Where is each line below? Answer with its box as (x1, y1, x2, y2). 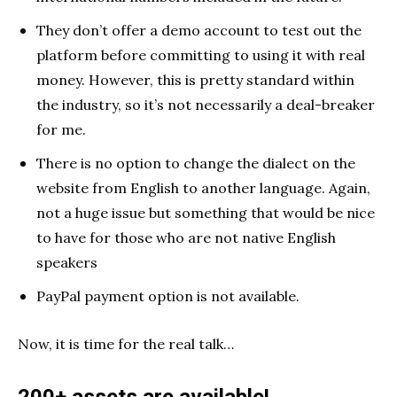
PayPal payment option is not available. (36, 287, 300, 306)
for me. (36, 121, 86, 139)
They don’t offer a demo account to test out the (36, 21, 362, 40)
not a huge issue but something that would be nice (36, 204, 375, 222)
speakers (36, 253, 97, 272)
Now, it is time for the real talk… (18, 335, 234, 354)
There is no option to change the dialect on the (36, 154, 355, 173)
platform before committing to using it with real (36, 46, 365, 65)
